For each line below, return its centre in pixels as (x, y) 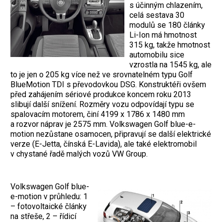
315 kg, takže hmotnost (170, 45)
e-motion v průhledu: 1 (49, 197)
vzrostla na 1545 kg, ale (170, 65)
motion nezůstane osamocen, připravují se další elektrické (111, 134)
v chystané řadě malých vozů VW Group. (79, 154)
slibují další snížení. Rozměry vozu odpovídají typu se (102, 105)
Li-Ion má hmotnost (163, 35)
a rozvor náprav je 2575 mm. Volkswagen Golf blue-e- (103, 124)
